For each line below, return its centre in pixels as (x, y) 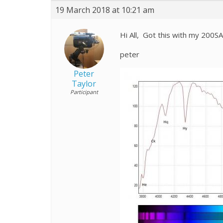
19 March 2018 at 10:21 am (105, 10)
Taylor (84, 84)
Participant (84, 92)
